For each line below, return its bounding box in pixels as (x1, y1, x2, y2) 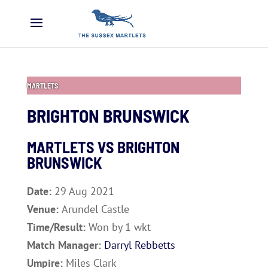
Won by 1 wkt (88, 220, 151, 234)
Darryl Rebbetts (103, 238, 175, 252)
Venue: (26, 202, 62, 216)
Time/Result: (26, 220, 89, 234)
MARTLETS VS (26, 138, 117, 156)
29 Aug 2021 (54, 184, 114, 198)
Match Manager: (26, 238, 104, 252)
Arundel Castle (61, 202, 129, 216)
